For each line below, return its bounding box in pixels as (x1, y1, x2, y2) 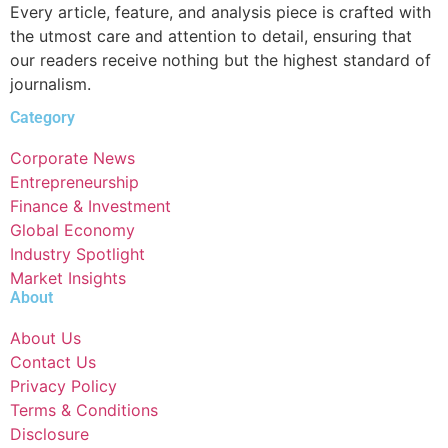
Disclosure (10, 424, 89, 445)
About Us (10, 328, 81, 349)
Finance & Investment (10, 196, 171, 217)
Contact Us (10, 352, 96, 373)
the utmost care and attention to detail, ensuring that (10, 25, 412, 46)
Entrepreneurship (10, 172, 139, 193)
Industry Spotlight (10, 244, 145, 265)
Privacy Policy (10, 376, 117, 397)
